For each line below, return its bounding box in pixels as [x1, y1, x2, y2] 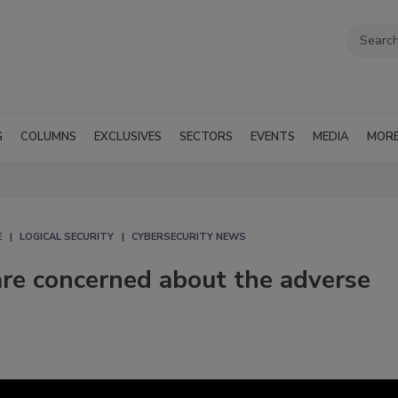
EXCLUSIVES [94, 128, 162, 145]
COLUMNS [20, 128, 76, 145]
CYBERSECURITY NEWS [131, 229, 246, 243]
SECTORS [179, 128, 233, 145]
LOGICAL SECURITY [20, 229, 114, 243]
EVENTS [251, 128, 295, 145]
